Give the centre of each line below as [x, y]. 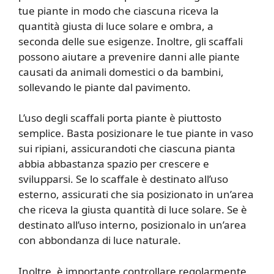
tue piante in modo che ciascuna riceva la [119, 10]
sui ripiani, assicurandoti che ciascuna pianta [127, 149]
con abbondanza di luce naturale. [100, 240]
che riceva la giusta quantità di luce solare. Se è [133, 210]
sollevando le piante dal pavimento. [105, 87]
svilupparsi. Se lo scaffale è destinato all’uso [123, 179]
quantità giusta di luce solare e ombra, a [116, 26]
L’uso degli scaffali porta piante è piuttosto [120, 118]
